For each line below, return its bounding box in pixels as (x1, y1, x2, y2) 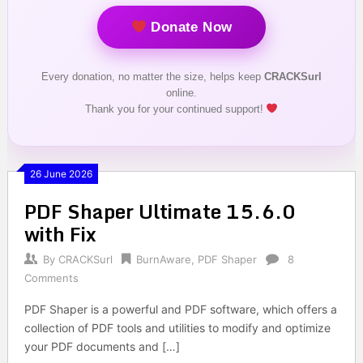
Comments (23, 271, 79, 284)
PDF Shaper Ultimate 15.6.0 (23, 194, 296, 227)
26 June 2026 (29, 167, 92, 180)
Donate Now (146, 19, 233, 35)
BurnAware (135, 252, 191, 266)
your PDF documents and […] (23, 339, 180, 353)
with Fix (23, 217, 96, 250)
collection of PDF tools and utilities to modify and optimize (23, 320, 331, 335)
